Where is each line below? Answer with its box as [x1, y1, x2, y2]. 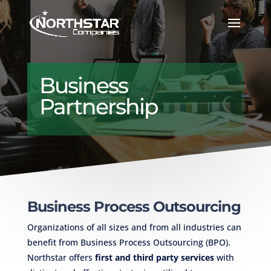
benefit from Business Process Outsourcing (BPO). [27, 237, 230, 249]
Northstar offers [27, 252, 95, 264]
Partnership [39, 93, 158, 120]
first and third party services [94, 252, 214, 264]
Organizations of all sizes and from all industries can [27, 221, 241, 233]
